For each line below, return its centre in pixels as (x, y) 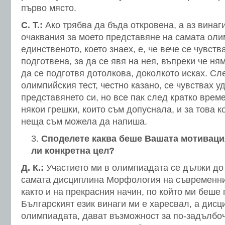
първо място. (49, 8)
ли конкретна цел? (73, 151)
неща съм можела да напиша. (84, 122)
